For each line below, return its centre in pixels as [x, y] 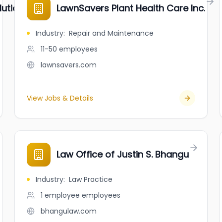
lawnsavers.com [69, 65]
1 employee [60, 195]
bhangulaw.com [69, 211]
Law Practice [91, 179]
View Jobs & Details [60, 98]
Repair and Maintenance [111, 33]
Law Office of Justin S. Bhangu [123, 154]
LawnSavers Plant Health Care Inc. [131, 8]
